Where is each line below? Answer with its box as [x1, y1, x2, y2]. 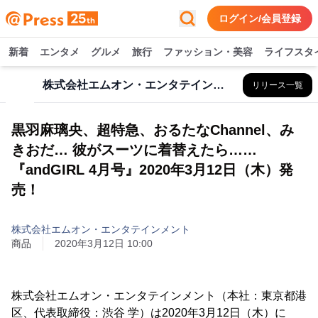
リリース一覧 [252, 80, 303, 90]
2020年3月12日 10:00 [55, 238, 153, 249]
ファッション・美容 [163, 46, 253, 57]
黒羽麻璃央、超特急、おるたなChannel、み [11, 122, 294, 138]
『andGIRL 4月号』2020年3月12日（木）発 [11, 162, 293, 177]
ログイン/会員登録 [219, 13, 301, 24]
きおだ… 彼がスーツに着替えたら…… [11, 142, 257, 158]
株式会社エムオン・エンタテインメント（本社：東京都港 [11, 290, 307, 302]
